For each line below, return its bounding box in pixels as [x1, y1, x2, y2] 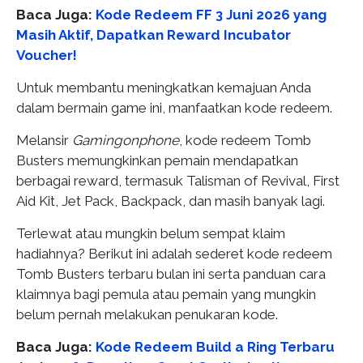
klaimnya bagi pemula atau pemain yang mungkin [16, 286, 316, 302]
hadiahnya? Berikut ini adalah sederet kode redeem [16, 246, 332, 262]
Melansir [16, 132, 72, 148]
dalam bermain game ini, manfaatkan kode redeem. [16, 100, 332, 116]
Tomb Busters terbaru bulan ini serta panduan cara [16, 266, 326, 282]
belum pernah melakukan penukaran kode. [16, 306, 278, 322]
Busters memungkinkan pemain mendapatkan [16, 152, 298, 169]
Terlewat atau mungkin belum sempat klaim [16, 225, 285, 241]
